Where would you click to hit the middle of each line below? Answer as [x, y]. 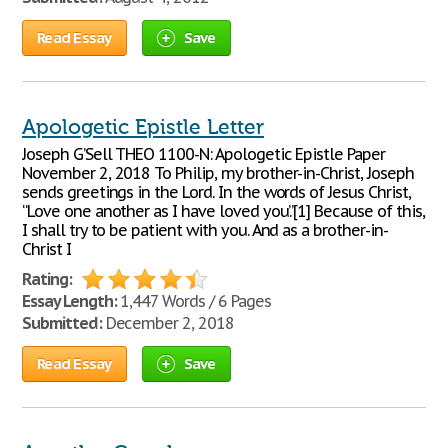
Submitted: [62, 323]
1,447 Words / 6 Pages [193, 301]
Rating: [47, 279]
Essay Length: [69, 301]
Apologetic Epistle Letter [143, 127]
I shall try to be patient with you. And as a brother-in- [205, 230]
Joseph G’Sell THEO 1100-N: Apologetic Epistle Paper [203, 154]
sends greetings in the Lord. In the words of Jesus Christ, [216, 192]
